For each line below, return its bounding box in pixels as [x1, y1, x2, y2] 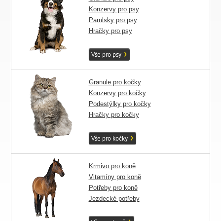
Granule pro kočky [88, 78, 141, 86]
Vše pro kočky [91, 134, 128, 143]
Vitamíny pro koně [88, 173, 141, 181]
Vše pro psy [91, 50, 121, 59]
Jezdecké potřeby [88, 195, 140, 202]
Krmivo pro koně [88, 162, 136, 170]
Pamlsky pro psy [88, 16, 137, 24]
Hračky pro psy [88, 27, 132, 35]
